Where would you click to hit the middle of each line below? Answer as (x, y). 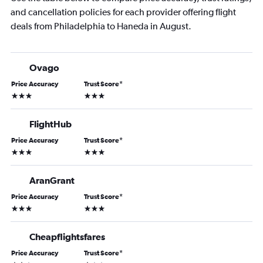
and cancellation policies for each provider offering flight (123, 12)
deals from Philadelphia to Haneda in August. (101, 26)
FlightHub (50, 124)
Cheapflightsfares (67, 237)
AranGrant (52, 181)
